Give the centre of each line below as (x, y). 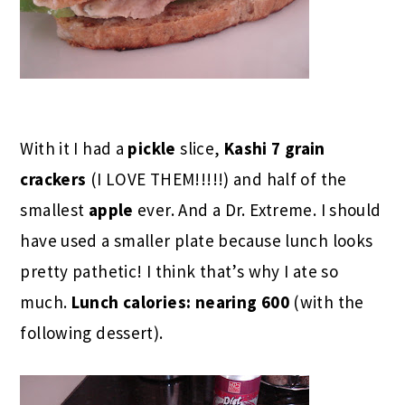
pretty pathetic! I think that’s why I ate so (179, 271)
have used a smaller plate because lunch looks (197, 240)
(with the (326, 301)
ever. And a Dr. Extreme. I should (259, 209)
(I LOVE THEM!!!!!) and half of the (218, 179)
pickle (154, 148)
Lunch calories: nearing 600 (180, 301)
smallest (54, 209)
